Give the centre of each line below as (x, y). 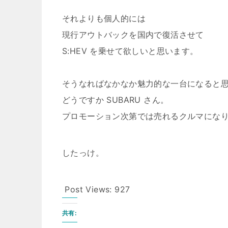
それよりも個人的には (104, 18)
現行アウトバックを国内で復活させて (133, 35)
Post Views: (88, 189)
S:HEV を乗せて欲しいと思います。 (130, 51)
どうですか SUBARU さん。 (116, 100)
